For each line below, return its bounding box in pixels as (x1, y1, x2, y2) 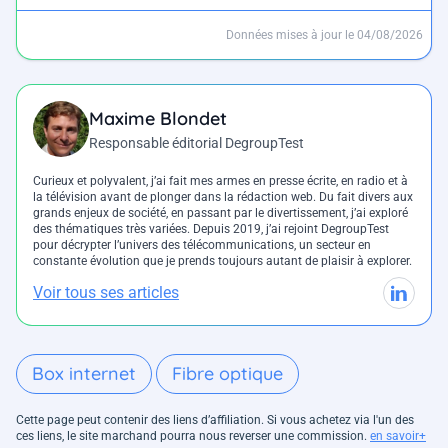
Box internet (32, 362, 136, 385)
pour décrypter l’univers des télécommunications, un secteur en (33, 238, 371, 252)
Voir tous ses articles (33, 283, 179, 302)
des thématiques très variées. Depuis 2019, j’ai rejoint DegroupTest (33, 222, 389, 236)
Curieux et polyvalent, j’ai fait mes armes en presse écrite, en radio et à (33, 174, 408, 188)
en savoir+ (370, 429, 426, 443)
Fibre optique (172, 362, 283, 385)
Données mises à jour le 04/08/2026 (226, 28, 423, 42)
